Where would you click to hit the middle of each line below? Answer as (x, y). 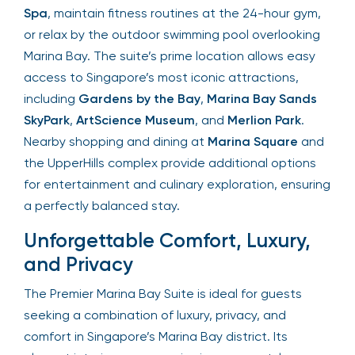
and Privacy (78, 264)
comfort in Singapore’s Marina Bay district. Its (156, 336)
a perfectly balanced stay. (102, 205)
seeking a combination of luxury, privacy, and (155, 315)
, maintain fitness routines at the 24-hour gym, (184, 13)
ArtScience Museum (136, 120)
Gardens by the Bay (139, 98)
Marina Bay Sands (262, 98)
